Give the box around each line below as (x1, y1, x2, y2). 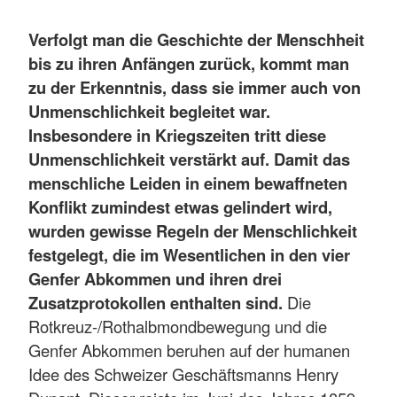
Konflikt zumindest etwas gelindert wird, (28, 195, 332, 220)
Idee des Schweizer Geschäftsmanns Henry (28, 362, 339, 386)
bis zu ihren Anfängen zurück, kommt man (28, 51, 349, 76)
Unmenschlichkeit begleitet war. (28, 99, 270, 124)
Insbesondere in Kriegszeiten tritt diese (28, 123, 326, 148)
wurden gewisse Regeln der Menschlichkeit (28, 219, 357, 244)
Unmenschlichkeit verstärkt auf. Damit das (28, 147, 350, 172)
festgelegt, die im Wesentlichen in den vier (28, 243, 350, 268)
